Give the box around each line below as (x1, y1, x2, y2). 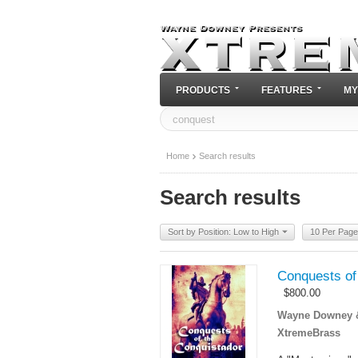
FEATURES (261, 85, 312, 95)
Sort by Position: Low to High (167, 227, 279, 237)
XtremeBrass (276, 327, 340, 339)
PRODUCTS (175, 85, 230, 95)
